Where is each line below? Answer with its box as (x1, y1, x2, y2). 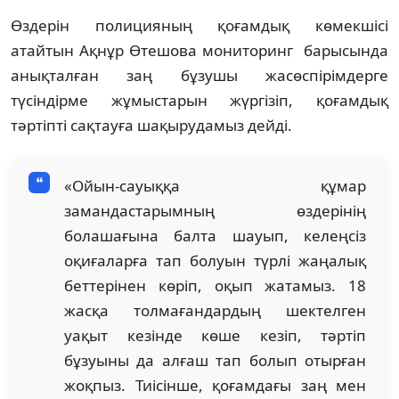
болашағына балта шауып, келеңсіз (64, 224, 366, 246)
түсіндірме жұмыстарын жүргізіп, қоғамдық (11, 89, 388, 110)
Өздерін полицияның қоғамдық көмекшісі (11, 14, 388, 36)
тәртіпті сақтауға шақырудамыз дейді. (11, 114, 292, 135)
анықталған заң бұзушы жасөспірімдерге (11, 64, 388, 85)
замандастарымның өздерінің (64, 199, 366, 221)
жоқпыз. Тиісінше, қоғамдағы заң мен (64, 374, 366, 395)
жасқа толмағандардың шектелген (64, 299, 366, 321)
